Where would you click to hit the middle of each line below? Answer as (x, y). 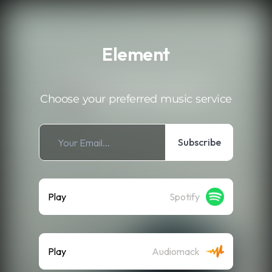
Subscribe (199, 142)
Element (136, 54)
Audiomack (176, 251)
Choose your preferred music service (136, 99)
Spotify (185, 197)
